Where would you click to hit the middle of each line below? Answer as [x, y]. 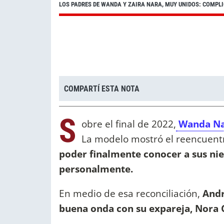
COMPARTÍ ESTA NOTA [102, 88]
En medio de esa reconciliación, [131, 193]
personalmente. [96, 169]
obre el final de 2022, [129, 124]
